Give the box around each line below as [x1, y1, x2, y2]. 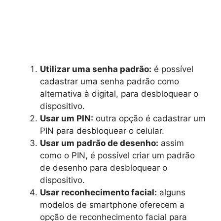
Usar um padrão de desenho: [40, 138, 158, 148]
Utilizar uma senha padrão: [40, 64, 151, 74]
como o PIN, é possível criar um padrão [40, 150, 195, 161]
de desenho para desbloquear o [40, 163, 167, 173]
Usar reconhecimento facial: [40, 187, 157, 198]
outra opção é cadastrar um [93, 113, 206, 124]
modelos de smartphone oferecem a [40, 200, 184, 210]
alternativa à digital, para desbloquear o [40, 89, 198, 99]
